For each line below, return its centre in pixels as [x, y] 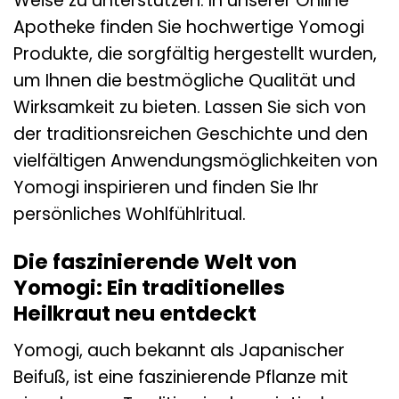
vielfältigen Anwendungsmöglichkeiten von [195, 160]
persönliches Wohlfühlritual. [130, 214]
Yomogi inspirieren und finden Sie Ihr [166, 187]
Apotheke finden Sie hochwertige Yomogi [189, 27]
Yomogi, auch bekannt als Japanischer [179, 350]
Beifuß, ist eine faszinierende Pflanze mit [181, 377]
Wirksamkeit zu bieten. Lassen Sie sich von [190, 107]
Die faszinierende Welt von [155, 262]
